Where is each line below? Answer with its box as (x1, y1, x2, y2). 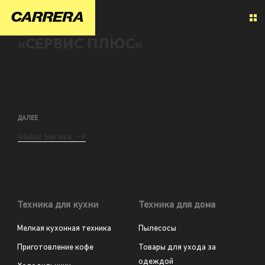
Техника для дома (138, 200, 215, 210)
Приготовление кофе (17, 243, 93, 252)
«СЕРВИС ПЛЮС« (18, 35, 143, 52)
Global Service (18, 132, 72, 142)
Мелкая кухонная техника (17, 224, 111, 233)
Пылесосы (138, 224, 176, 233)
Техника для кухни (17, 200, 98, 210)
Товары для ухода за (138, 243, 216, 252)
